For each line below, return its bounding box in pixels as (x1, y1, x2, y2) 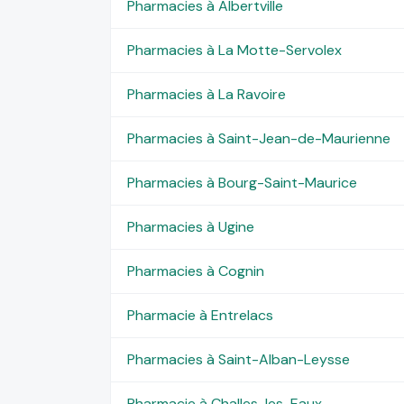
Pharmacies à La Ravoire (126, 84, 286, 104)
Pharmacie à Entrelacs (126, 305, 273, 325)
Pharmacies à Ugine (126, 216, 254, 236)
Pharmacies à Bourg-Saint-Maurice (126, 172, 357, 192)
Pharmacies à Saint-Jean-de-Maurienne (126, 128, 390, 148)
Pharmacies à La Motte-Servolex (126, 40, 342, 60)
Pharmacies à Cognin (126, 261, 264, 280)
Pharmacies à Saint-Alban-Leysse (126, 349, 350, 369)
